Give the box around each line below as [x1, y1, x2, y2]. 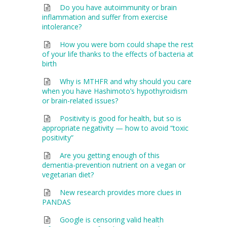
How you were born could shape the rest [60, 39, 194, 49]
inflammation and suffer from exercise [42, 12, 168, 22]
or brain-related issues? [42, 95, 118, 105]
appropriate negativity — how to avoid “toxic [42, 123, 188, 133]
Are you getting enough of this [60, 150, 160, 160]
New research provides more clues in [60, 187, 182, 197]
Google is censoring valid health [60, 214, 164, 224]
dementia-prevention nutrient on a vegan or [42, 160, 185, 170]
